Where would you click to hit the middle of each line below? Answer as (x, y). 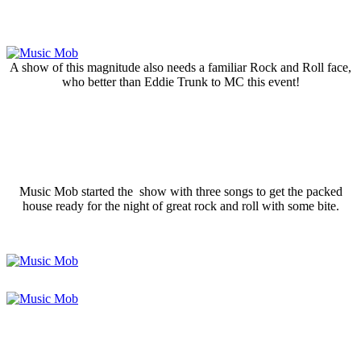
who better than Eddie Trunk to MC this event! (180, 81)
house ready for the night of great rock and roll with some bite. (180, 205)
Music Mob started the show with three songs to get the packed (180, 191)
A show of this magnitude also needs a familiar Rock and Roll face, (180, 67)
